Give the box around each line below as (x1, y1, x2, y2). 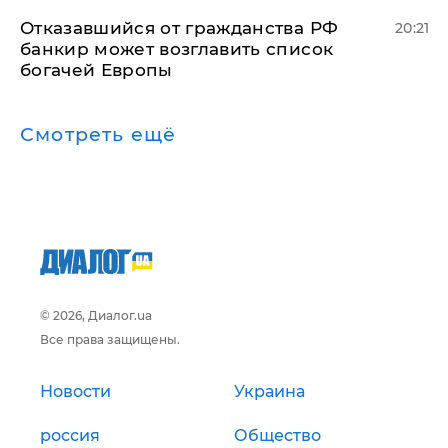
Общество (234, 425, 321, 445)
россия (40, 425, 100, 445)
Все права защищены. (40, 331, 180, 347)
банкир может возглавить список (20, 38, 334, 59)
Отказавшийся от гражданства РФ (20, 17, 339, 38)
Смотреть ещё (20, 122, 177, 146)
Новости (40, 381, 111, 401)
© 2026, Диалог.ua (40, 307, 152, 323)
